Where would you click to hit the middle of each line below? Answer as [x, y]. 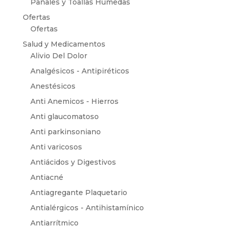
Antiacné [47, 178]
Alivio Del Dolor [59, 56]
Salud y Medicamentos [64, 44]
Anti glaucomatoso [64, 117]
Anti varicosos [56, 147]
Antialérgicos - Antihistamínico [87, 208]
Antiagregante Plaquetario [79, 193]
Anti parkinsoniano [65, 132]
